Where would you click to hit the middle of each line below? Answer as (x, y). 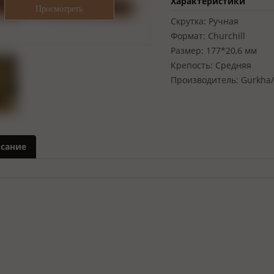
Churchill (227, 36)
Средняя (233, 65)
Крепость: (192, 65)
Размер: (187, 50)
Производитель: (205, 80)
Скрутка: (188, 21)
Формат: (188, 36)
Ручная (224, 21)
